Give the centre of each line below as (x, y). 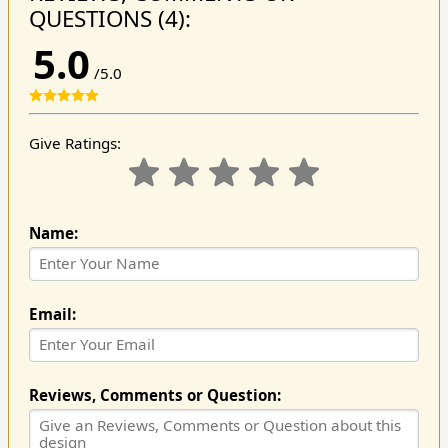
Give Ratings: (74, 142)
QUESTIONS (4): (109, 18)
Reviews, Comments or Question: (154, 395)
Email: (52, 314)
